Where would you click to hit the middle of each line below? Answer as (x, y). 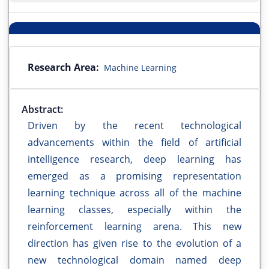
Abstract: (42, 110)
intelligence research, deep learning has (134, 159)
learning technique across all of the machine (134, 193)
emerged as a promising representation (134, 176)
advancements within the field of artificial (134, 143)
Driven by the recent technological (134, 126)
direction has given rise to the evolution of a (134, 243)
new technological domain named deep (134, 260)
